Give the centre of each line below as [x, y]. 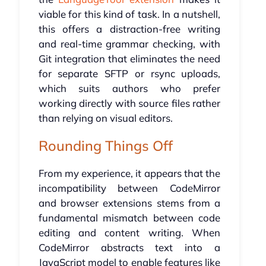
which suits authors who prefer [129, 88]
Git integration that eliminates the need [129, 59]
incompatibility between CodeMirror [129, 188]
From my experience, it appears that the [129, 173]
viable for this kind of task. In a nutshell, [129, 14]
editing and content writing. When [129, 233]
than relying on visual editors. [105, 118]
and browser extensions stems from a [129, 203]
